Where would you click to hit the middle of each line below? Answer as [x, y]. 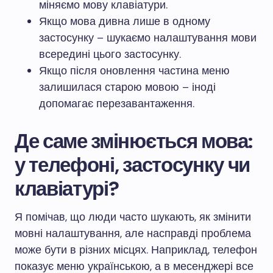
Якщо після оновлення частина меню [134, 71]
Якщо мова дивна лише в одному [125, 21]
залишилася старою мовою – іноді [127, 87]
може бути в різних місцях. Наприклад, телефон [136, 250]
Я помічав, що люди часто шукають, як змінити [133, 217]
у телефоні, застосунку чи [132, 165]
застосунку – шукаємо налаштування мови [148, 38]
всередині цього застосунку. [110, 54]
